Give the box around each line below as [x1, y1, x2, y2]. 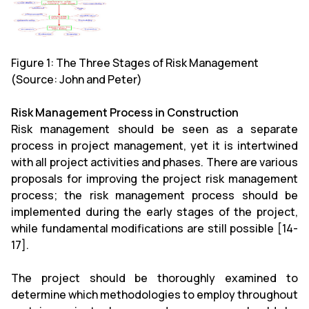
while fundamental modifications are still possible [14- [11, 220, 298, 236]
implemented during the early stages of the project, [11, 203, 298, 219]
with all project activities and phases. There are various [11, 154, 298, 170]
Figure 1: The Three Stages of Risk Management [11, 54, 259, 70]
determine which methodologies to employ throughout [11, 286, 298, 302]
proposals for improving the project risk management [11, 170, 298, 186]
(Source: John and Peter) [11, 71, 142, 87]
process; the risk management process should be [11, 187, 298, 203]
